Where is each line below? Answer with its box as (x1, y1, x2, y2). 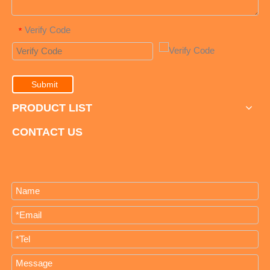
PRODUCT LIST (12, 101, 92, 114)
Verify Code (25, 25, 71, 36)
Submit (31, 79, 58, 89)
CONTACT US (12, 125, 83, 138)
